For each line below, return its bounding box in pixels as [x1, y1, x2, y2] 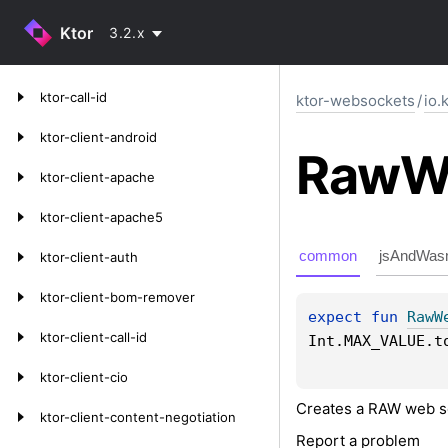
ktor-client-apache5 [40, 209, 163, 225]
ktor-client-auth [40, 249, 138, 265]
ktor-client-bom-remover [40, 289, 195, 305]
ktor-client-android [40, 129, 157, 145]
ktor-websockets [296, 91, 415, 110]
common [299, 246, 357, 264]
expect [308, 307, 371, 326]
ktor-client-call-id [40, 329, 147, 345]
